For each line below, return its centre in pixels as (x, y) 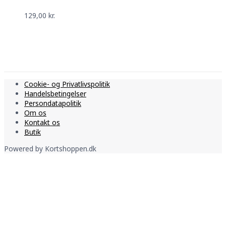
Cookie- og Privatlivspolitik (67, 84)
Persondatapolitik (53, 103)
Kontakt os (42, 123)
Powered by (24, 148)
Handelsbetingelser (55, 94)
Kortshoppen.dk (71, 148)
